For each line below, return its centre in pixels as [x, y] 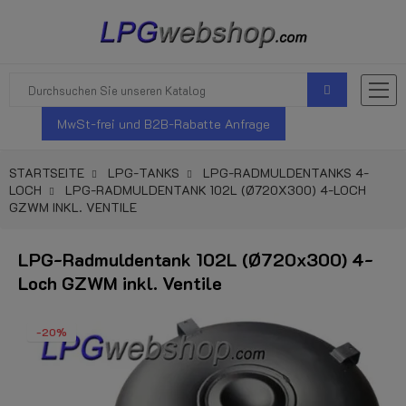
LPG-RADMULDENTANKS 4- [286, 173]
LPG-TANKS [144, 173]
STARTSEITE [47, 173]
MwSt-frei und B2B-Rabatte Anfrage [164, 124]
